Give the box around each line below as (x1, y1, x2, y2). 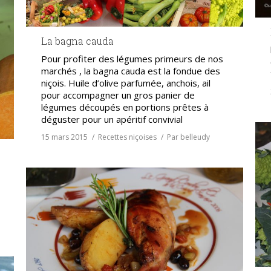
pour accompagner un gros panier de (41, 89, 195, 101)
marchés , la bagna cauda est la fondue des (41, 65, 220, 77)
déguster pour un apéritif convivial (41, 113, 183, 125)
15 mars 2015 (41, 132, 88, 142)
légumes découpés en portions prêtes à (41, 101, 209, 113)
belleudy (180, 132, 210, 142)
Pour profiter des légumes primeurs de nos (41, 53, 223, 65)
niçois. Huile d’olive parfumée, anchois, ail (41, 77, 211, 89)
